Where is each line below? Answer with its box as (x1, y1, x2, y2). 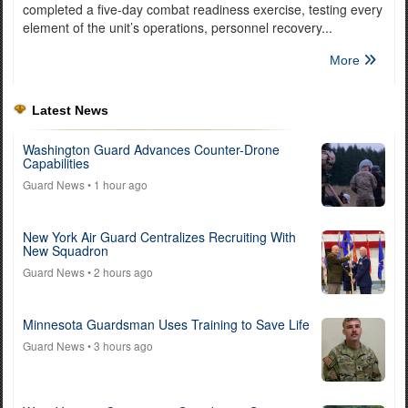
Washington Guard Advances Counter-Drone (23, 140, 280, 158)
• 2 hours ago (85, 264, 153, 280)
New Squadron (23, 241, 108, 260)
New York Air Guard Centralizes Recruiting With (23, 228, 296, 246)
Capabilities (23, 154, 89, 172)
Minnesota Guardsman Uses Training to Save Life (23, 315, 310, 333)
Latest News (32, 103, 108, 117)
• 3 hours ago (85, 338, 153, 353)
